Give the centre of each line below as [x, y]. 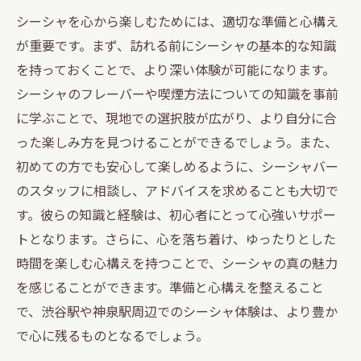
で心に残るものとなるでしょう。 [112, 335]
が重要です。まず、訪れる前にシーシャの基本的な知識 [176, 45]
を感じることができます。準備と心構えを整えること [170, 286]
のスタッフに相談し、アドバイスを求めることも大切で [177, 190]
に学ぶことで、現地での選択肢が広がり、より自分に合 [176, 117]
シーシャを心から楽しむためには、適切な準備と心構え [177, 21]
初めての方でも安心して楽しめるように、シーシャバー [177, 166]
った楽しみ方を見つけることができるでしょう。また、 [177, 141]
